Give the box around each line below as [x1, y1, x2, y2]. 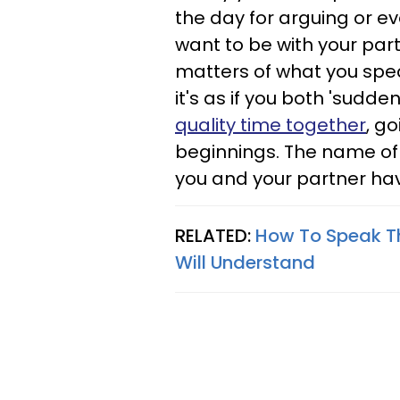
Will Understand [175, 250, 315, 275]
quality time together [175, 112, 366, 137]
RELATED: [175, 223, 255, 248]
